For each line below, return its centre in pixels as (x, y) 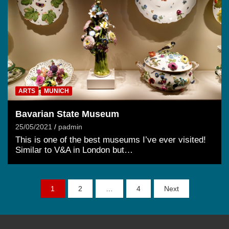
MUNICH (56, 91)
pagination (37, 204)
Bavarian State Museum (67, 114)
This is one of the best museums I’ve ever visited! (111, 140)
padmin (70, 127)
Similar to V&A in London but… (74, 150)
